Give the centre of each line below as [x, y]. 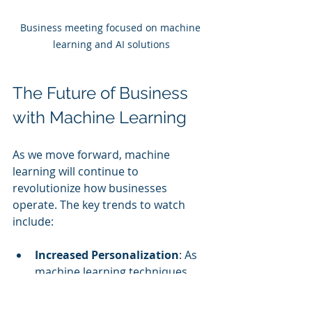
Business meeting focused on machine [111, 28]
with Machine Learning [100, 118]
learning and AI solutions [111, 45]
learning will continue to [77, 172]
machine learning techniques [112, 272]
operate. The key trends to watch [100, 205]
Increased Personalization [107, 255]
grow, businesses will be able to [118, 289]
